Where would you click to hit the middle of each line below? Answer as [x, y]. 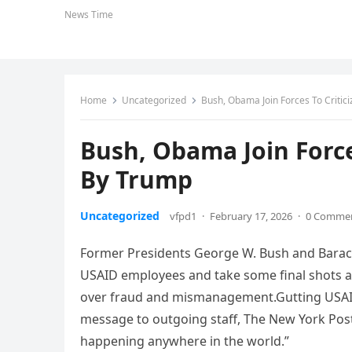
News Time [89, 15]
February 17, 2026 [251, 216]
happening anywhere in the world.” [185, 341]
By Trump [136, 180]
